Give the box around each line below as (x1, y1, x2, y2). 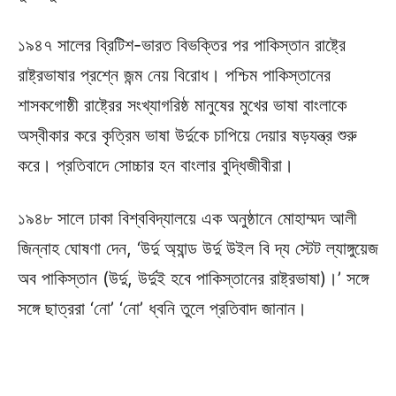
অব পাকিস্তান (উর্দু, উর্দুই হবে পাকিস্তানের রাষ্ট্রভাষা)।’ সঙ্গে (18, 267, 369, 289)
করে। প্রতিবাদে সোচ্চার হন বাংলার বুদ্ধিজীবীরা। (18, 154, 293, 176)
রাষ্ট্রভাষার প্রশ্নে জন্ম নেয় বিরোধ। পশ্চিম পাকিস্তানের (18, 64, 331, 86)
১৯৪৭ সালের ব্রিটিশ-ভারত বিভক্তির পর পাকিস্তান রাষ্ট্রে (18, 34, 346, 56)
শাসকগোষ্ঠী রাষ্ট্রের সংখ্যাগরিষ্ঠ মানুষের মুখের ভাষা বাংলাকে (18, 94, 346, 116)
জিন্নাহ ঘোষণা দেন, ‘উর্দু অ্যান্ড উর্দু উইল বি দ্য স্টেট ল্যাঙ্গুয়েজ (18, 237, 378, 259)
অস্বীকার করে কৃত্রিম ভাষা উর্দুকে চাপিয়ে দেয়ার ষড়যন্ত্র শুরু (18, 124, 357, 146)
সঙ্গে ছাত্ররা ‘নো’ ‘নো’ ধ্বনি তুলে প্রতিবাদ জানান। (18, 297, 307, 319)
